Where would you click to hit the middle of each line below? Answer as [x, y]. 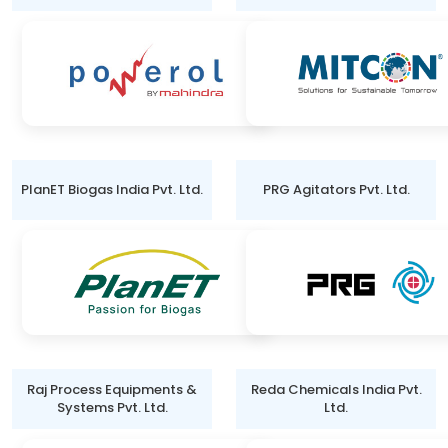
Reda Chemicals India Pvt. [336, 389]
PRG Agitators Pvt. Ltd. [336, 189]
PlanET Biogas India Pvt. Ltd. [112, 189]
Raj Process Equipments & [112, 389]
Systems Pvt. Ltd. [112, 407]
